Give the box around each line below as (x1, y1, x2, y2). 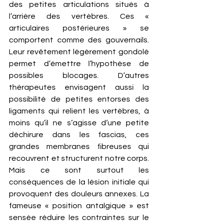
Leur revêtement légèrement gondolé (9, 48, 149, 56)
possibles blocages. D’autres (9, 72, 149, 79)
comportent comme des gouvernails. (9, 36, 149, 44)
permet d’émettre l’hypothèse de (9, 60, 149, 68)
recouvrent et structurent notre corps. (9, 154, 149, 162)
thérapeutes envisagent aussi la (9, 83, 149, 91)
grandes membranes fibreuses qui (9, 143, 149, 150)
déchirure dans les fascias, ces (9, 131, 149, 139)
